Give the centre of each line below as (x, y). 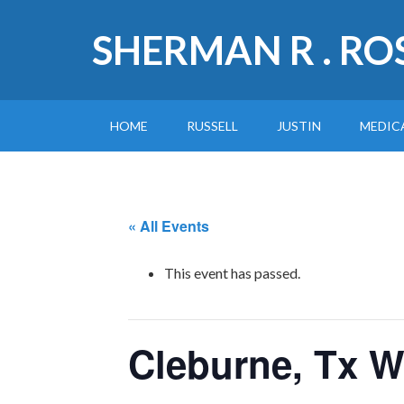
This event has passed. (232, 273)
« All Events (169, 226)
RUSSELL (212, 126)
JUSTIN (299, 126)
